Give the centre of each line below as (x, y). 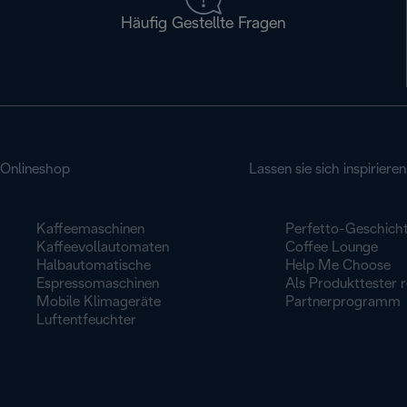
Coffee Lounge (331, 248)
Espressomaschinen (98, 284)
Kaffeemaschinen (90, 229)
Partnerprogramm (342, 302)
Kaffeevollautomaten (103, 248)
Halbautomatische (94, 266)
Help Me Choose (338, 266)
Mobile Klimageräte (99, 302)
